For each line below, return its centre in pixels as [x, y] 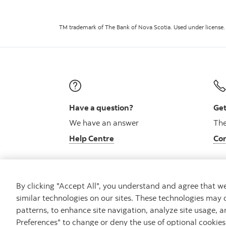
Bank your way [118, 209]
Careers [72, 209]
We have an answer [104, 122]
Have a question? [101, 108]
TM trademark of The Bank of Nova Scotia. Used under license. [142, 27]
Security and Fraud [188, 209]
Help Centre [92, 138]
